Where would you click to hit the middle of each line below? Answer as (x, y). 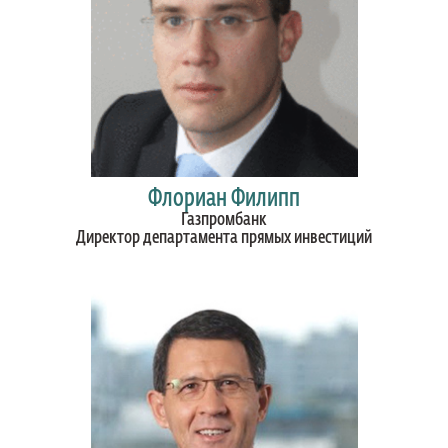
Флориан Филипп (224, 199)
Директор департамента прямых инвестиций (224, 238)
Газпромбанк (224, 220)
